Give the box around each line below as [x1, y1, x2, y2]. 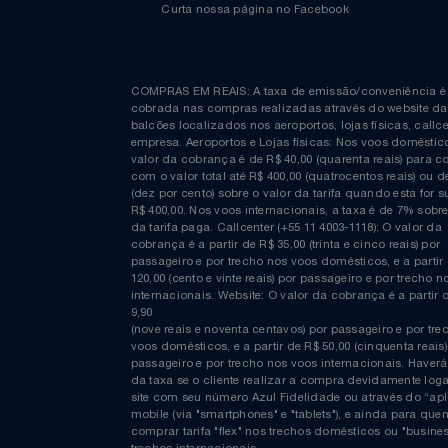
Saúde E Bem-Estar [12, 61, 155, 78]
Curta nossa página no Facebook [169, 120, 368, 135]
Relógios [12, 9, 73, 26]
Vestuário [12, 217, 78, 234]
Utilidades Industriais [12, 165, 160, 182]
